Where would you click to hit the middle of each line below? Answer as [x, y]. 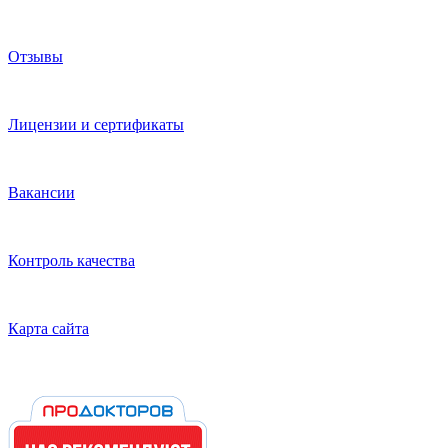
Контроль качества [71, 260]
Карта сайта [48, 328]
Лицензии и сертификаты [96, 124]
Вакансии [41, 192]
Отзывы [35, 56]
